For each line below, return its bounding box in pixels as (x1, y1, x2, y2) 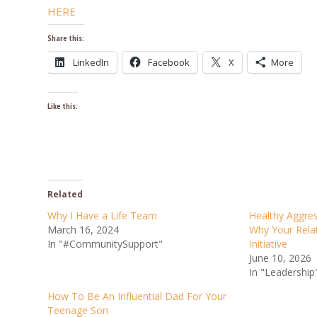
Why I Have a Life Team (47, 209, 157, 222)
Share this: (47, 33, 84, 43)
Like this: (47, 100, 78, 111)
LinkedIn (73, 56, 109, 69)
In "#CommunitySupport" (47, 237, 163, 250)
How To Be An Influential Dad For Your (47, 289, 226, 303)
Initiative (248, 237, 287, 250)
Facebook (148, 56, 190, 69)
